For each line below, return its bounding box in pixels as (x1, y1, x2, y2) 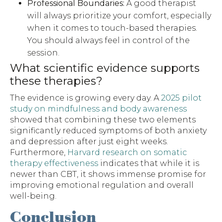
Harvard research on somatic (67, 148, 187, 158)
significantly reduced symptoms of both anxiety (10, 126, 207, 136)
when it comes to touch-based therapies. (27, 23, 198, 33)
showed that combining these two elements (10, 115, 196, 125)
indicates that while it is (98, 159, 199, 168)
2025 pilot (161, 93, 202, 103)
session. (27, 48, 60, 58)
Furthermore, (10, 148, 67, 158)
